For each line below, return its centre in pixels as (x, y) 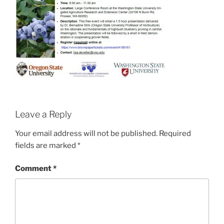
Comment (34, 169)
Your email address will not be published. (86, 133)
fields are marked (46, 145)
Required (175, 133)
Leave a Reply (43, 114)
